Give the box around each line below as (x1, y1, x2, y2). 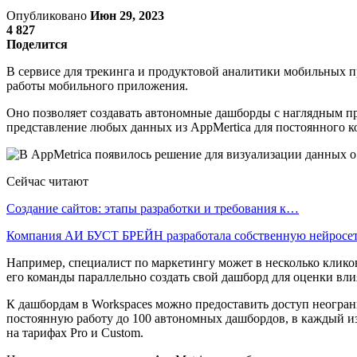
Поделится (6, 37, 68, 51)
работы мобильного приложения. (6, 78, 191, 92)
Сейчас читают (6, 174, 88, 188)
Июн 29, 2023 (90, 8, 164, 22)
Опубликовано (6, 8, 90, 22)
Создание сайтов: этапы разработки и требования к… (6, 201, 299, 215)
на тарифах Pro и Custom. (6, 325, 143, 339)
